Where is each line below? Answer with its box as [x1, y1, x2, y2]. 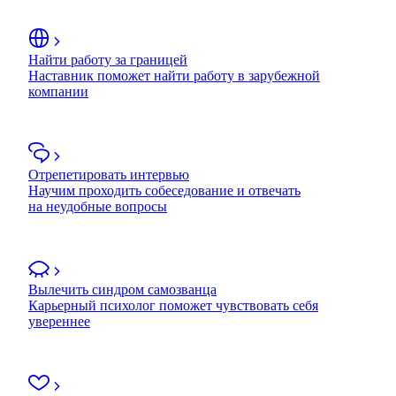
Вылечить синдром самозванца [28, 281, 217, 297]
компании [28, 83, 88, 99]
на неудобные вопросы [28, 198, 167, 214]
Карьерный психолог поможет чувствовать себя [28, 297, 318, 313]
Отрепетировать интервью [28, 166, 189, 182]
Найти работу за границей [28, 51, 187, 67]
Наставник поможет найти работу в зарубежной [28, 67, 320, 83]
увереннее [28, 313, 90, 329]
